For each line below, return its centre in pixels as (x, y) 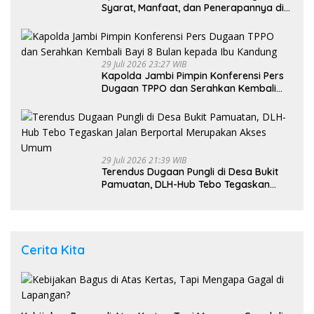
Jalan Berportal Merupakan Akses (182, 197)
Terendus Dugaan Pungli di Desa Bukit (190, 171)
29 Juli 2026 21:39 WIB (144, 160)
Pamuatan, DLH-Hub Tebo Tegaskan (186, 184)
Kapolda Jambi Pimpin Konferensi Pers (193, 75)
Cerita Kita (53, 250)
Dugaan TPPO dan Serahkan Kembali (189, 88)
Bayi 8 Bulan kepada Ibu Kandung (181, 101)
